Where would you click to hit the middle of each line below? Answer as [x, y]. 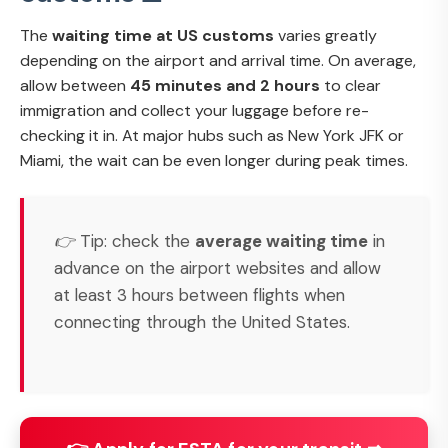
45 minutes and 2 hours [225, 85]
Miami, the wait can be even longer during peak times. [214, 160]
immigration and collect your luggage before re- [194, 110]
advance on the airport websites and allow [217, 268]
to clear [350, 85]
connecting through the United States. [202, 322]
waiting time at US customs [163, 35]
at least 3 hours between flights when [199, 295]
